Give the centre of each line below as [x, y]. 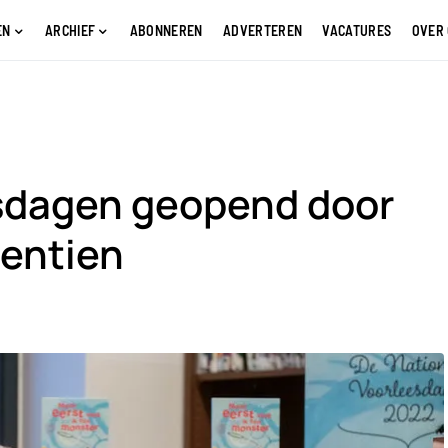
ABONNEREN [166, 30]
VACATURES [357, 30]
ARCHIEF [70, 30]
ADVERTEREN [262, 30]
